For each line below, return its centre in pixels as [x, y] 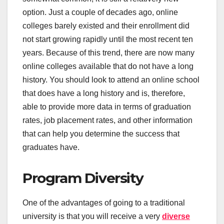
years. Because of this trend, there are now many [108, 53]
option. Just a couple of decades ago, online [100, 12]
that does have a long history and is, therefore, [104, 93]
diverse [176, 216]
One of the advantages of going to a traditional [104, 202]
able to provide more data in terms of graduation [107, 107]
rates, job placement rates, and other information [107, 120]
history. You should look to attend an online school [111, 80]
